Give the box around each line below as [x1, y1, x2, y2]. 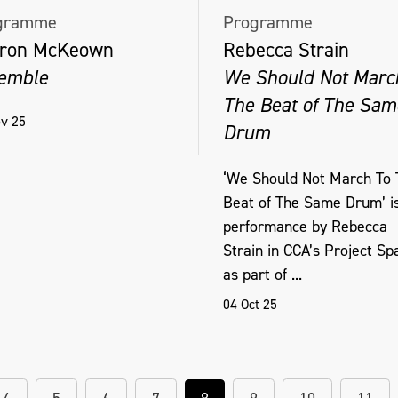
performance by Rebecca [223, 215, 387, 237]
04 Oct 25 [223, 294, 277, 314]
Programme [223, 11, 313, 36]
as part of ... [223, 263, 302, 285]
